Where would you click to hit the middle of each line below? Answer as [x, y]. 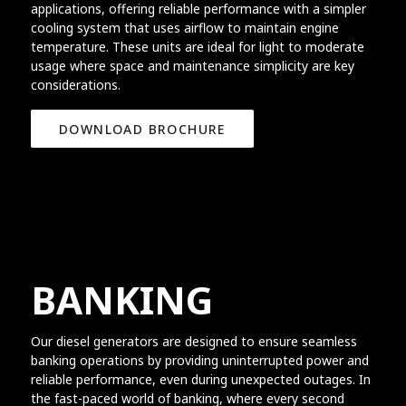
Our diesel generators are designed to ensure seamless [193, 342]
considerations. [75, 84]
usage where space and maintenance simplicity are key [192, 65]
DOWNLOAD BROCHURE [142, 129]
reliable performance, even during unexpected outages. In [200, 380]
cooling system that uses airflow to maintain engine [184, 27]
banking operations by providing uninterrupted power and [199, 361]
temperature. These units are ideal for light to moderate [197, 46]
